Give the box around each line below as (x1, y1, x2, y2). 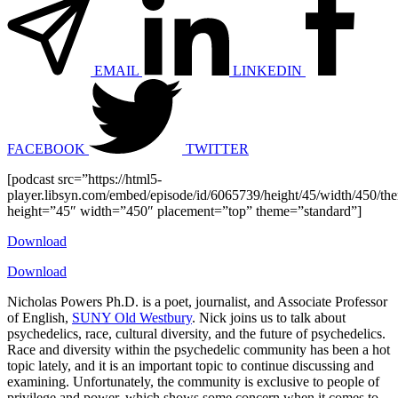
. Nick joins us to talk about (192, 309, 346, 325)
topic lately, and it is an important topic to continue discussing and (7, 357, 374, 373)
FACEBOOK (7, 140, 85, 156)
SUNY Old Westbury (72, 309, 192, 325)
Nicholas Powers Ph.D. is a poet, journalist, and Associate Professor (7, 293, 387, 309)
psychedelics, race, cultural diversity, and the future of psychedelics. (7, 325, 386, 341)
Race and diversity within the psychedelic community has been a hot (7, 341, 390, 357)
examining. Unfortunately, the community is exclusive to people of (7, 373, 379, 389)
